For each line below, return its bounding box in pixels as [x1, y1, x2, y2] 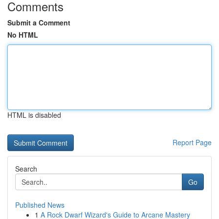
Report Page [173, 137, 212, 147]
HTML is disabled [7, 110, 61, 120]
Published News [15, 200, 65, 210]
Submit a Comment [7, 18, 70, 27]
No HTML [7, 30, 38, 40]
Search [15, 164, 37, 174]
